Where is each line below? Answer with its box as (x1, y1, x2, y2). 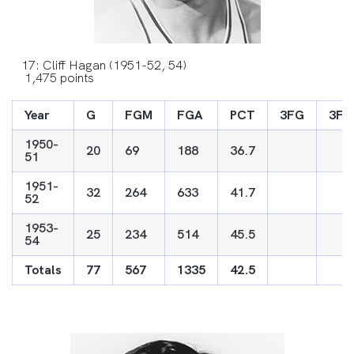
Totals (24, 262, 62, 278)
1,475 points (12, 70, 94, 86)
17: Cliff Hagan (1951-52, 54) (12, 57, 186, 73)
